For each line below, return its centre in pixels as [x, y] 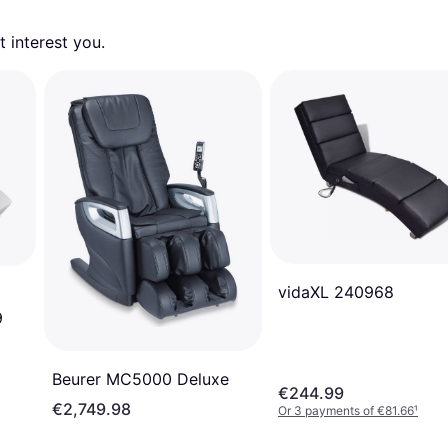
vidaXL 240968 [336, 291]
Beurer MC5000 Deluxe [140, 379]
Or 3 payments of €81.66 [346, 411]
